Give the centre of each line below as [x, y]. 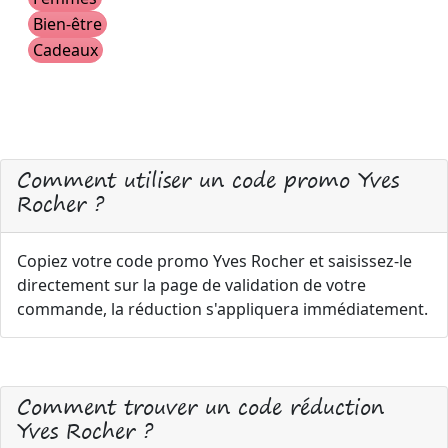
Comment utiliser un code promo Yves [208, 179]
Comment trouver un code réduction [200, 406]
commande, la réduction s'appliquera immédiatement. [222, 309]
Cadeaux [65, 50]
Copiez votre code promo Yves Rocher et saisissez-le [214, 261]
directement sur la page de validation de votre [191, 285]
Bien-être [67, 24]
